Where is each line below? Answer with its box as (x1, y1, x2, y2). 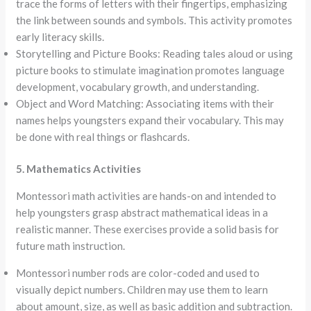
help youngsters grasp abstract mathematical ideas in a (16, 206, 269, 219)
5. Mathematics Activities (16, 162, 142, 175)
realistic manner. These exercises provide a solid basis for (16, 223, 280, 235)
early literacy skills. (16, 30, 105, 43)
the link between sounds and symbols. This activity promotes (16, 13, 293, 26)
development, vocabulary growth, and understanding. (16, 80, 260, 93)
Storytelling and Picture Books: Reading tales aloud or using (16, 47, 294, 60)
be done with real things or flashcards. (16, 130, 190, 143)
